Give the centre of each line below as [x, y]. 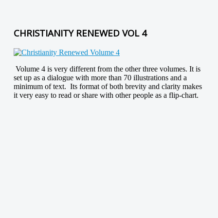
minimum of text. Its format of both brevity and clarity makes [108, 86]
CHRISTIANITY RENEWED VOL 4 [80, 33]
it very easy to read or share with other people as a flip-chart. [108, 95]
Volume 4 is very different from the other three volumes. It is [107, 69]
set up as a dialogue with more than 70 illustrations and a [100, 77]
